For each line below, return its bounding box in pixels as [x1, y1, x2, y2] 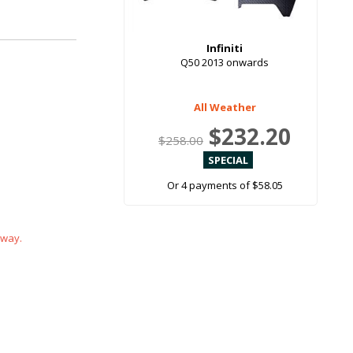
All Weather [193, 100, 256, 115]
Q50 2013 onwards [180, 55, 269, 70]
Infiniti [206, 41, 243, 56]
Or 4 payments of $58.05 [166, 178, 283, 193]
